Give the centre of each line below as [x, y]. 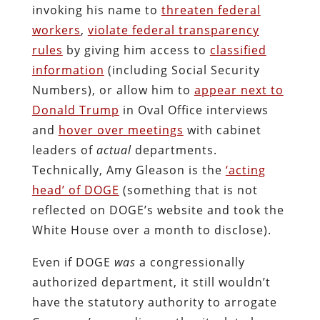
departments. [176, 150]
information [68, 70]
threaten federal [211, 10]
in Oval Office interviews [194, 110]
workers [56, 30]
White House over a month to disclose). [151, 230]
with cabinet [222, 130]
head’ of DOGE [75, 190]
